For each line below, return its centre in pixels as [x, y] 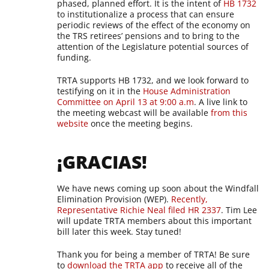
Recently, [190, 199]
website [73, 123]
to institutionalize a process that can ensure [146, 14]
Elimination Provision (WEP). [114, 199]
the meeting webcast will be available [134, 113]
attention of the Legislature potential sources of [153, 47]
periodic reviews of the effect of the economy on [154, 25]
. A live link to [221, 102]
